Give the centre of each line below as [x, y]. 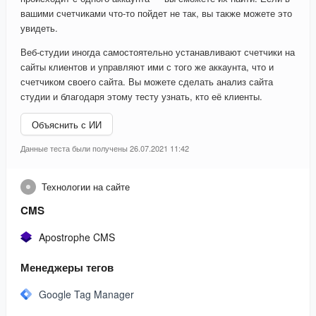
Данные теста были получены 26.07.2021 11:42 [105, 148]
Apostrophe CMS [77, 237]
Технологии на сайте [86, 187]
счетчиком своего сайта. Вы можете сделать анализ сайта [147, 82]
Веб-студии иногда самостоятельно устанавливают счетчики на [158, 52]
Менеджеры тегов [67, 268]
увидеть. [39, 28]
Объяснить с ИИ [67, 124]
